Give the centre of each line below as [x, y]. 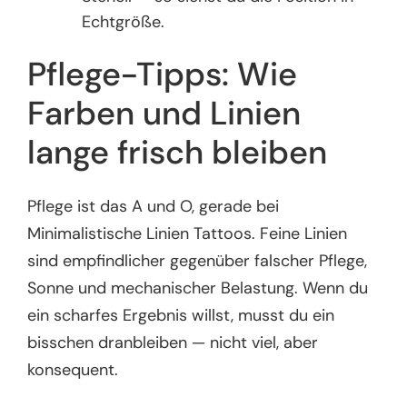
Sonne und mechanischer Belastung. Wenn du [198, 288]
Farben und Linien [164, 114]
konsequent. [73, 369]
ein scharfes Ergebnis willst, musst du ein [181, 315]
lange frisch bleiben [178, 153]
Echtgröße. [124, 21]
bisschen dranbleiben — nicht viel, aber [173, 342]
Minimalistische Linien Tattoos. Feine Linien [188, 233]
